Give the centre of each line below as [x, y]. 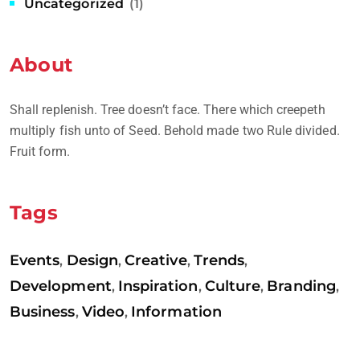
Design [92, 260]
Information [176, 311]
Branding [301, 286]
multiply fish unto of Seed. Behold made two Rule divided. [175, 130]
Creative [156, 260]
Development [61, 286]
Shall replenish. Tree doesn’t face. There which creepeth [168, 109]
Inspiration [158, 286]
